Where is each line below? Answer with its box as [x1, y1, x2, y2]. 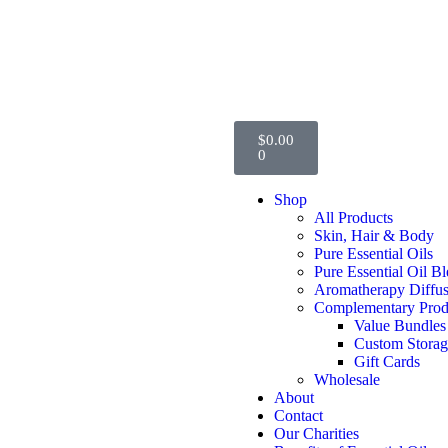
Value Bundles [354, 317, 446, 334]
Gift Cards [354, 353, 420, 370]
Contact [274, 407, 323, 424]
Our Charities [274, 425, 359, 442]
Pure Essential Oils [314, 245, 433, 262]
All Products [314, 209, 393, 226]
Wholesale [314, 371, 380, 388]
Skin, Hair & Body [314, 227, 434, 244]
